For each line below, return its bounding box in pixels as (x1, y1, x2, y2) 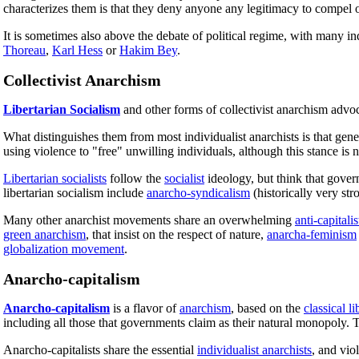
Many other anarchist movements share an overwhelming (3, 213, 295, 228)
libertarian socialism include (3, 186, 147, 200)
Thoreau (3, 43, 46, 58)
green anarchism (3, 228, 86, 242)
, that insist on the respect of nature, (86, 228, 267, 242)
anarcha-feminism (267, 228, 357, 242)
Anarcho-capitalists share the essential (3, 342, 197, 357)
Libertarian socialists (3, 171, 107, 186)
